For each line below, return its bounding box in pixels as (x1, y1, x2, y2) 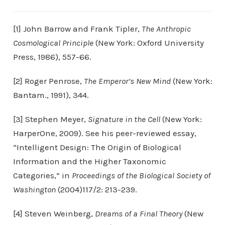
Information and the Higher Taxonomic (13, 156, 166, 166)
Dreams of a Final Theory (94, 208, 182, 218)
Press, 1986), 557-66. (13, 52, 91, 62)
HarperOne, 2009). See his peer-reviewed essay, (13, 128, 196, 138)
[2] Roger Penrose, (13, 76, 84, 86)
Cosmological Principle (13, 38, 93, 48)
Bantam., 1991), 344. (13, 90, 89, 100)
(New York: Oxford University (93, 38, 204, 48)
